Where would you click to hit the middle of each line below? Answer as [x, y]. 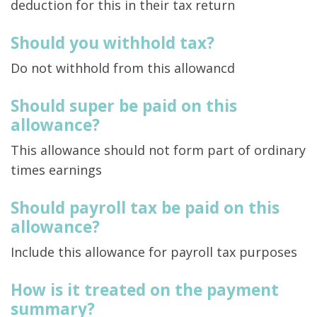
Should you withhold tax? [113, 43]
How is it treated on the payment [145, 290]
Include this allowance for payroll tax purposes [154, 252]
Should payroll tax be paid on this [145, 208]
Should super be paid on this [124, 106]
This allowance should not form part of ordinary [158, 150]
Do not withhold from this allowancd [123, 68]
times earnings [56, 170]
